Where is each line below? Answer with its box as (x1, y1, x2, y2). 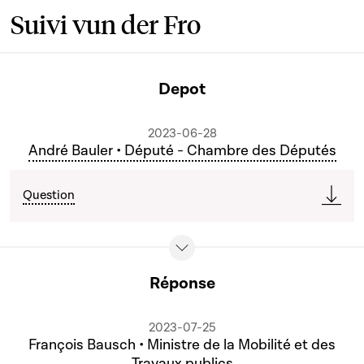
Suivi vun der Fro (11, 7, 201, 41)
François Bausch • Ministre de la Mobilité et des (28, 336, 336, 354)
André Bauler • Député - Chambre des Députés (28, 141, 336, 160)
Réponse (149, 272, 215, 294)
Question (23, 187, 75, 203)
